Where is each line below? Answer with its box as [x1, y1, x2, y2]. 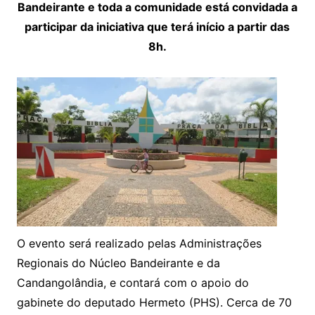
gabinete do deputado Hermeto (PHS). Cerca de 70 [16, 295, 292, 310]
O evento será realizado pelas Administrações [16, 236, 262, 251]
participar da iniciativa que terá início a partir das [25, 20, 290, 34]
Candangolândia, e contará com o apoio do [16, 276, 249, 290]
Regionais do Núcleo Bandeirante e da [16, 256, 220, 271]
